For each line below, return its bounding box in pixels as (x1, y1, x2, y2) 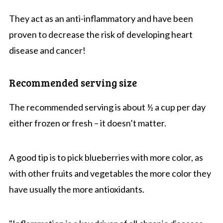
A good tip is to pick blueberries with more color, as (8, 151, 203, 163)
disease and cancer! (8, 44, 86, 56)
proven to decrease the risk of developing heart (8, 28, 193, 40)
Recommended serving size (8, 75, 137, 90)
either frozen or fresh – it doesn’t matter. (8, 117, 166, 128)
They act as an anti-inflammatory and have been (8, 12, 193, 24)
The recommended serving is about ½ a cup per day (8, 101, 206, 112)
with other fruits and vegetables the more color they (8, 167, 211, 179)
